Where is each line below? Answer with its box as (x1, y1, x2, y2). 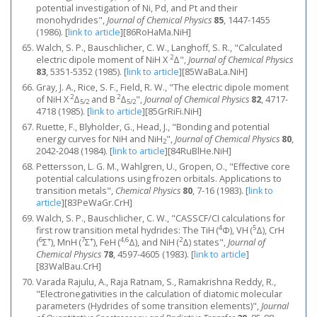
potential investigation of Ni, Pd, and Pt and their (36, 2, 238, 14)
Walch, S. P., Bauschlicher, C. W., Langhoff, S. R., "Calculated (36, 42, 282, 54)
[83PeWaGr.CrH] (64, 197, 132, 209)
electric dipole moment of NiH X (36, 54, 170, 66)
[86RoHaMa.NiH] (123, 26, 191, 38)
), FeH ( (93, 236, 120, 248)
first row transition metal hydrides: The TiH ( (36, 224, 219, 236)
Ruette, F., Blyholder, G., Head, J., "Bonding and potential (36, 121, 270, 133)
